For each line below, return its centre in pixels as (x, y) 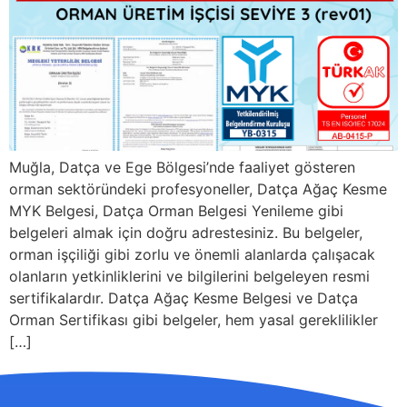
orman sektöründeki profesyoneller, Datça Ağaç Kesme (198, 189)
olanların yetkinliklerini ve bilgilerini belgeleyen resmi (189, 276)
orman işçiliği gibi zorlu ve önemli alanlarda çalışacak (192, 254)
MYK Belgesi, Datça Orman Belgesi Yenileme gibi (176, 211)
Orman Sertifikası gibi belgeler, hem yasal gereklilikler (194, 320)
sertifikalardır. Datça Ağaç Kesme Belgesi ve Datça (184, 298)
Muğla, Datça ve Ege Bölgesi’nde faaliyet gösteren (182, 167)
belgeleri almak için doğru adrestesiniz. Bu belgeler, (186, 233)
